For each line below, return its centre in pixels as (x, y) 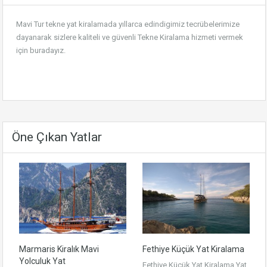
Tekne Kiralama (164, 37)
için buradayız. (41, 50)
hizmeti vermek (216, 37)
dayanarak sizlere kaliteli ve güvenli (77, 37)
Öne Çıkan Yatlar (57, 137)
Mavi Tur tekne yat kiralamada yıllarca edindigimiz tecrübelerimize (128, 24)
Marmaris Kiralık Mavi (59, 249)
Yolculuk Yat (42, 261)
